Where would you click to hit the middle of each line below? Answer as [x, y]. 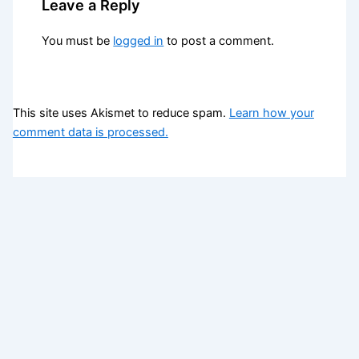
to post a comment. [219, 41]
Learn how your [271, 113]
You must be [78, 41]
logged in [139, 41]
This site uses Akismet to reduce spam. [121, 113]
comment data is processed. [90, 132]
